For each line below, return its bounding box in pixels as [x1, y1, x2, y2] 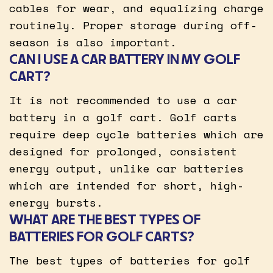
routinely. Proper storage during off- [9, 16, 257, 33]
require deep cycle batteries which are [9, 126, 264, 142]
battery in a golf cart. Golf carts [9, 108, 237, 125]
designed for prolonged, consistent [9, 143, 237, 159]
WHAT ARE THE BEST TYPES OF [9, 210, 200, 228]
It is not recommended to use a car [9, 91, 237, 108]
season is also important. [9, 34, 177, 50]
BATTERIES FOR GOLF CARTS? [9, 227, 194, 245]
